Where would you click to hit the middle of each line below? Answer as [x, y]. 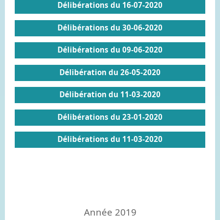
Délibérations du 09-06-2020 [110, 50]
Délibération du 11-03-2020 [110, 94]
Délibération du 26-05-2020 [110, 72]
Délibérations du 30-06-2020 [110, 27]
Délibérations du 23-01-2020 [110, 117]
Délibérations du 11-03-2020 [110, 139]
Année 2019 [110, 212]
